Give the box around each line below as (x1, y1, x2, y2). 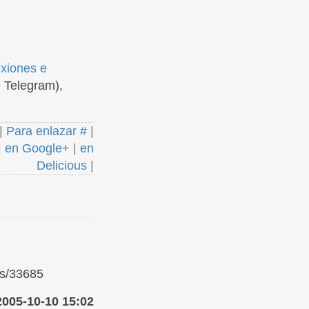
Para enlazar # (6, 124, 87, 138)
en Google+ (5, 141, 70, 155)
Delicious (37, 159, 87, 172)
